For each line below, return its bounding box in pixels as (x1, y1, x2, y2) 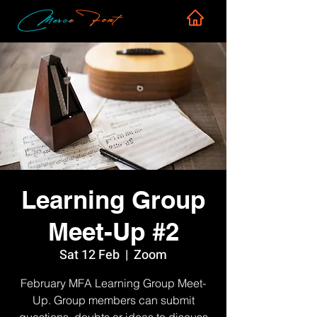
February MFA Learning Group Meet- (21, 276, 206, 290)
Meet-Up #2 (47, 217, 179, 246)
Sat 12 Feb (59, 246, 120, 265)
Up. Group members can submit (32, 293, 195, 307)
